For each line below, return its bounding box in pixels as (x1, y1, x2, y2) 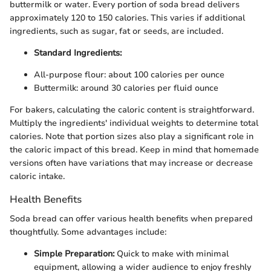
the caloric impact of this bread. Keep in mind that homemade (10, 144, 259, 156)
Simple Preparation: (34, 247, 114, 260)
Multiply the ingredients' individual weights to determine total (10, 117, 258, 129)
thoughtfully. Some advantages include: (10, 226, 166, 238)
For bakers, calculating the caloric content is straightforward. (10, 104, 254, 116)
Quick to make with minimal (114, 247, 229, 260)
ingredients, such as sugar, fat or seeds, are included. (10, 25, 223, 38)
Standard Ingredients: (34, 47, 122, 59)
